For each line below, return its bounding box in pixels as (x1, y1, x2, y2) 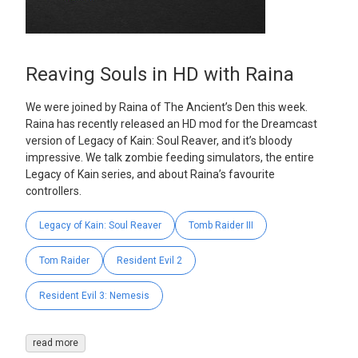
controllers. (26, 185, 82, 198)
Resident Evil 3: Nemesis (39, 290, 149, 302)
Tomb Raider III (189, 220, 253, 232)
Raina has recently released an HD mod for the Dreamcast (26, 117, 317, 131)
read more (33, 337, 78, 349)
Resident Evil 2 (117, 255, 182, 267)
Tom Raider (39, 255, 89, 267)
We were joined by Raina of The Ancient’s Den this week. (26, 101, 308, 114)
